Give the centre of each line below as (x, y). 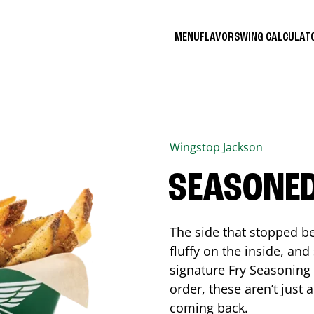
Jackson (243, 147)
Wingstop (196, 147)
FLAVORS (220, 37)
